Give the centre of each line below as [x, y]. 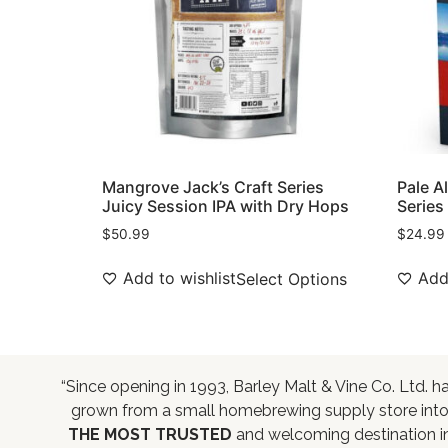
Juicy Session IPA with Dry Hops [225, 206]
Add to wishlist [179, 278]
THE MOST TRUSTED [149, 435]
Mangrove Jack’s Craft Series [213, 187]
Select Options [291, 279]
